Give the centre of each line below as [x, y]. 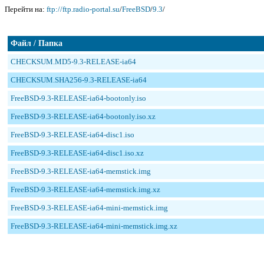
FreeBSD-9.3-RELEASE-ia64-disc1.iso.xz [77, 153]
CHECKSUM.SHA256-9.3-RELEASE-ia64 [79, 80]
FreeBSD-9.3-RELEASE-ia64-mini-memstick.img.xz [94, 226]
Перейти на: [26, 9]
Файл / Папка [37, 43]
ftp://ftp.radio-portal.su [83, 9]
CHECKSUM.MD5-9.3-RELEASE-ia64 [73, 62]
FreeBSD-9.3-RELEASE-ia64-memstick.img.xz [85, 189]
